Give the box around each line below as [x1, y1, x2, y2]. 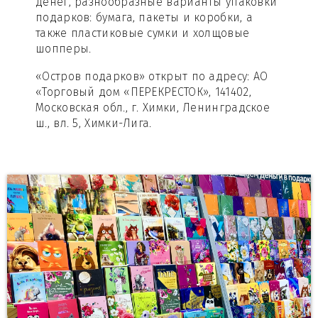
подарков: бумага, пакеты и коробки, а [35, 11, 253, 25]
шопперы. [35, 42, 92, 56]
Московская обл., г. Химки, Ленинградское [35, 101, 270, 115]
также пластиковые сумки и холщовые [35, 26, 250, 40]
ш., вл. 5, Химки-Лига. [35, 116, 152, 131]
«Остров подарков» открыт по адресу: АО [35, 70, 268, 84]
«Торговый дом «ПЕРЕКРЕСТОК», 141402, [35, 85, 251, 99]
